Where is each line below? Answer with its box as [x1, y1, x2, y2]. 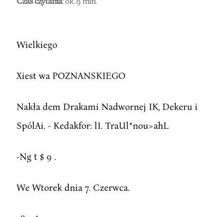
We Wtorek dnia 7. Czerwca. [16, 181, 130, 193]
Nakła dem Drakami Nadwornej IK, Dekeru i [16, 100, 198, 112]
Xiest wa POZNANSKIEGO [16, 69, 125, 81]
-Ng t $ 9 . [16, 150, 56, 162]
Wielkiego [16, 38, 57, 50]
